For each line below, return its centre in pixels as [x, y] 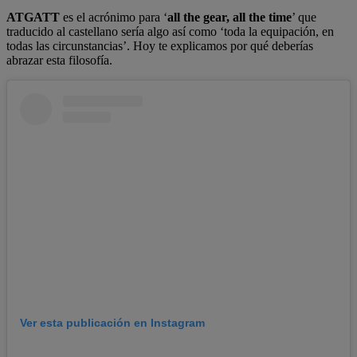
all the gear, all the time [229, 18]
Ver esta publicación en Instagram [112, 323]
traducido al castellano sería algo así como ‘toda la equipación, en [170, 32]
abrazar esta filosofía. [59, 61]
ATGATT [35, 18]
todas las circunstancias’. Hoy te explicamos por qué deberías [160, 46]
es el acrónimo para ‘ [115, 18]
